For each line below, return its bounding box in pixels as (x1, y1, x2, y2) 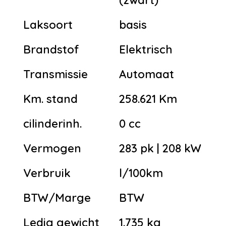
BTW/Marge (23, 190, 91, 205)
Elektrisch (119, 42, 173, 56)
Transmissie (23, 67, 88, 81)
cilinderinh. (23, 116, 82, 131)
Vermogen (23, 141, 81, 155)
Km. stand (23, 91, 78, 106)
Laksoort (23, 17, 73, 32)
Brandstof (23, 42, 79, 56)
